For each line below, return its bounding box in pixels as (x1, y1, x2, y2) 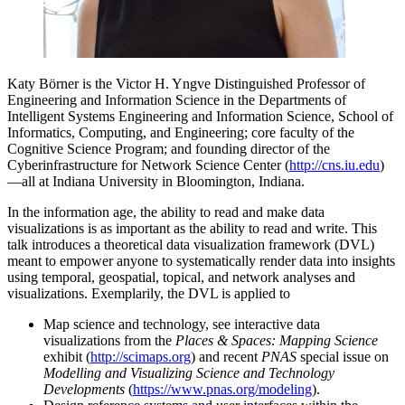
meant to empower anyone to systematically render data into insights (7, 253, 395, 269)
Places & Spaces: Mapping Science (175, 333, 378, 349)
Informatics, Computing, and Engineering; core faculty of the (7, 125, 354, 141)
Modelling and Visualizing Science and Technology (43, 365, 334, 381)
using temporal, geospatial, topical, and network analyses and (7, 269, 355, 286)
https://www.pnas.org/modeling (133, 381, 312, 398)
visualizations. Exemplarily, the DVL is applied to (7, 286, 290, 302)
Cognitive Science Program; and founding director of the (7, 141, 330, 157)
